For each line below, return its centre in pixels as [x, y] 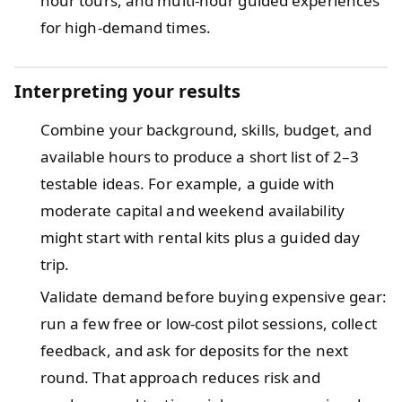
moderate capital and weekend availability [192, 210]
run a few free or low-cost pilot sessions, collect [208, 323]
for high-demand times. [125, 27]
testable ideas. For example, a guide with [187, 183]
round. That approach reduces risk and [180, 377]
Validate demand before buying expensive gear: [214, 296]
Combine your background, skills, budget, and [206, 129]
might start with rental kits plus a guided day [200, 237]
